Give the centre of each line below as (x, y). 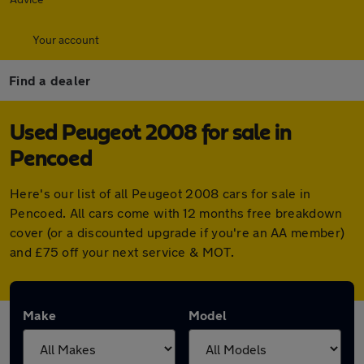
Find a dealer (50, 80)
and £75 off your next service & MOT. (122, 251)
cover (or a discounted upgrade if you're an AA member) (178, 232)
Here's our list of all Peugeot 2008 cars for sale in (160, 193)
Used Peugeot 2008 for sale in (151, 133)
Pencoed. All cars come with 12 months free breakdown (176, 212)
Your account (66, 39)
